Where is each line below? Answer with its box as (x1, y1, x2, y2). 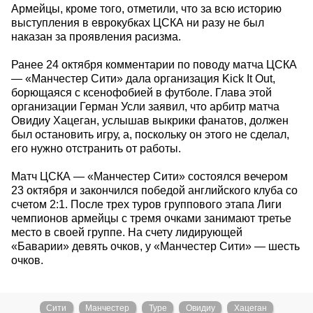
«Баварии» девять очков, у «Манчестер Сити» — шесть (11, 240, 300, 252)
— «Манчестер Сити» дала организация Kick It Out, (11, 72, 275, 85)
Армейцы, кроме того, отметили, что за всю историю (11, 2, 282, 15)
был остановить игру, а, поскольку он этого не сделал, (11, 128, 289, 140)
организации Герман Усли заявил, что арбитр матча (11, 100, 279, 112)
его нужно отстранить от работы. (11, 142, 181, 154)
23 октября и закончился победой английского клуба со (11, 184, 298, 196)
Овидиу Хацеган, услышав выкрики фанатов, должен (11, 114, 289, 126)
